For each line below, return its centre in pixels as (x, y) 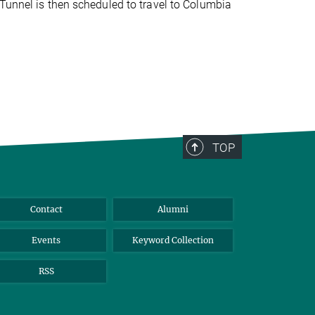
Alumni (173, 209)
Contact (46, 209)
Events (46, 240)
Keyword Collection (173, 240)
